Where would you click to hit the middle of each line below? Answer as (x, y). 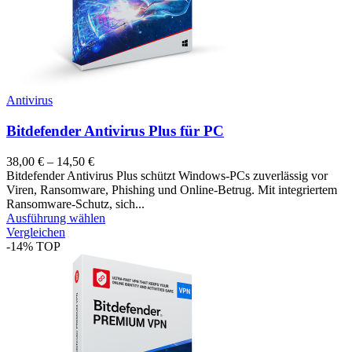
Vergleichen (36, 232)
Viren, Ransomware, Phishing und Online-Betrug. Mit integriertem (172, 189)
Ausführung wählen (56, 218)
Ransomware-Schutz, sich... (75, 203)
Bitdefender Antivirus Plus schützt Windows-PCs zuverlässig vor (167, 175)
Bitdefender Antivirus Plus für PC (115, 130)
